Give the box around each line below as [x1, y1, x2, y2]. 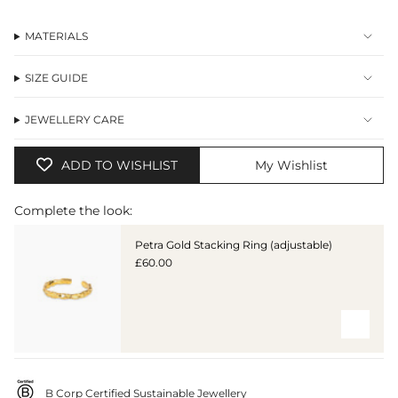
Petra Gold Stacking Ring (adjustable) [135, 238, 332, 252]
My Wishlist [255, 157, 328, 174]
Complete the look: [14, 203, 132, 219]
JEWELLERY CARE [25, 114, 125, 127]
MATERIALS [25, 30, 89, 44]
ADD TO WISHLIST [60, 157, 178, 174]
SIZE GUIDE [25, 72, 89, 85]
